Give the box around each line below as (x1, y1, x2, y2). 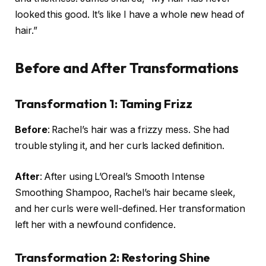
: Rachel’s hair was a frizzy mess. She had (47, 123, 230, 135)
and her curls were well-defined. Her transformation (15, 202, 245, 214)
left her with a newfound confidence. (15, 218, 176, 230)
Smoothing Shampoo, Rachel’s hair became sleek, (15, 186, 236, 198)
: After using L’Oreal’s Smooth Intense (39, 170, 205, 182)
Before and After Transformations (15, 58, 239, 77)
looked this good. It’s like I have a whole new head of (15, 8, 245, 20)
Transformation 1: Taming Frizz (15, 96, 192, 111)
